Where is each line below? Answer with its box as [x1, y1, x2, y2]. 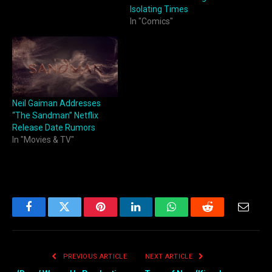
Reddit [206, 210, 236, 222]
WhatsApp [171, 210, 218, 222]
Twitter [63, 210, 95, 222]
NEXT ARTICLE [145, 253, 195, 261]
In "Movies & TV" [12, 134, 74, 144]
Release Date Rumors [12, 122, 95, 132]
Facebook [27, 210, 70, 222]
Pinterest [99, 210, 138, 222]
